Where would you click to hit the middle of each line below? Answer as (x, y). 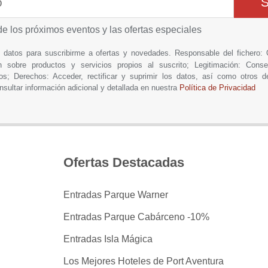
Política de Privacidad (217, 88)
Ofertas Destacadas (124, 162)
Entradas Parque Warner (116, 195)
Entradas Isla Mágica (108, 239)
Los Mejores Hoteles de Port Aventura (144, 261)
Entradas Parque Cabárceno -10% (136, 217)
